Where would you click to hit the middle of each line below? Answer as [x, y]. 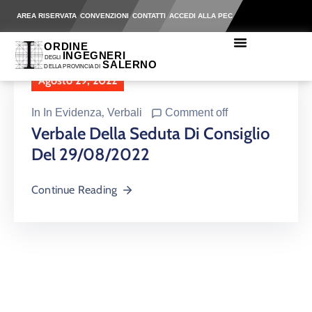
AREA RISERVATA [46, 16]
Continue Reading [75, 189]
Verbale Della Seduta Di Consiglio [151, 133]
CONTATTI [149, 16]
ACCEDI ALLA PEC [201, 16]
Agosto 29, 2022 [78, 80]
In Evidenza [72, 112]
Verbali [125, 112]
